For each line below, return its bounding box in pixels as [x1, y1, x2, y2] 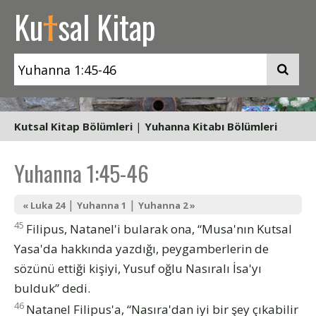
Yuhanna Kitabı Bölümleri [145, 119, 277, 133]
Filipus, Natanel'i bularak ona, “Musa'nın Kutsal [26, 220, 292, 237]
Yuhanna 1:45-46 [14, 157, 149, 189]
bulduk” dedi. [14, 279, 90, 296]
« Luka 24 [23, 199, 65, 212]
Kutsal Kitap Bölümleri [14, 119, 133, 133]
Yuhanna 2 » [138, 199, 195, 212]
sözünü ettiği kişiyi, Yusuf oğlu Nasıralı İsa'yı [14, 260, 262, 276]
